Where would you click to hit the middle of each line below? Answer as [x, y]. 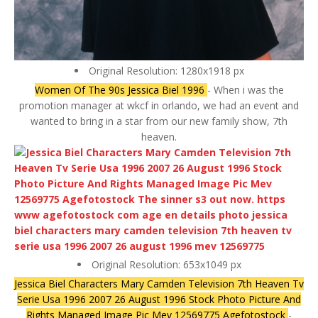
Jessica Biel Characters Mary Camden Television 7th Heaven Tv [159, 284]
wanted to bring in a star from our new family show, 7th [159, 121]
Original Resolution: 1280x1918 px [166, 71]
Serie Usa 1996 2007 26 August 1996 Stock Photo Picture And [159, 300]
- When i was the [245, 90]
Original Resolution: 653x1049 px [166, 265]
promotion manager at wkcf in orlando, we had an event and [159, 106]
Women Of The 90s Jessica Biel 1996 [121, 90]
